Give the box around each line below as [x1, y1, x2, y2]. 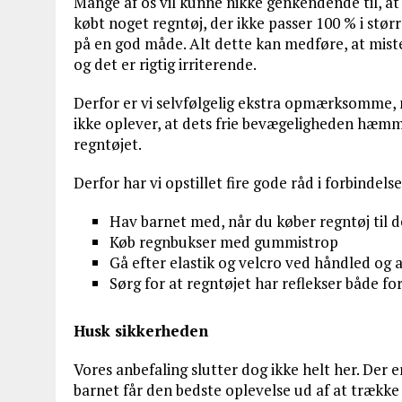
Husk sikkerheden [74, 320, 208, 341]
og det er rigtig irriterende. [74, 54, 257, 74]
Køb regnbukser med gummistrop [109, 232, 338, 252]
